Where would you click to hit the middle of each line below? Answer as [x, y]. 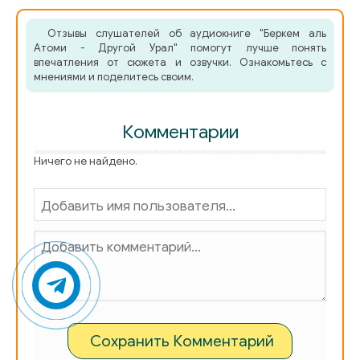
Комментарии [180, 132]
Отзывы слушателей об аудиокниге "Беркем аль [186, 33]
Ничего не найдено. [86, 161]
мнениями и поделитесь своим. [114, 76]
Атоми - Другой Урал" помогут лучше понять [180, 47]
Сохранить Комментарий [182, 341]
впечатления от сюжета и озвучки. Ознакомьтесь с [180, 62]
